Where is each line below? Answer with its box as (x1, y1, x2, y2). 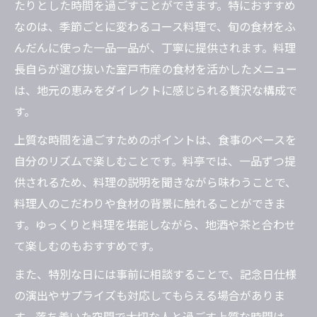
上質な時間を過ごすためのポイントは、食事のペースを (14, 131, 296, 149)
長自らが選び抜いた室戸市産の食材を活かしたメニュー (14, 60, 297, 78)
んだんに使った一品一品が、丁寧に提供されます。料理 (14, 39, 296, 57)
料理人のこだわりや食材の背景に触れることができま (14, 195, 286, 212)
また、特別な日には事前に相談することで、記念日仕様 (14, 265, 296, 283)
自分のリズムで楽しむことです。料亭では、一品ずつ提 (14, 152, 296, 170)
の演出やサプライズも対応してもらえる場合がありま (14, 287, 285, 304)
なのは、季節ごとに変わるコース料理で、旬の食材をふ (14, 18, 296, 35)
